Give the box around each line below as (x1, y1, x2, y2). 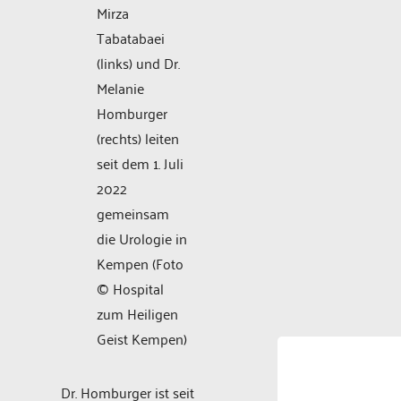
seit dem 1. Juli (97, 149, 183, 175)
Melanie (97, 74, 144, 100)
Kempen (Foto (97, 250, 183, 276)
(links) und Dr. (97, 49, 180, 75)
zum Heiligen (97, 300, 178, 326)
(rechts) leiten (97, 124, 179, 150)
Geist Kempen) (97, 325, 187, 351)
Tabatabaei (97, 24, 165, 50)
